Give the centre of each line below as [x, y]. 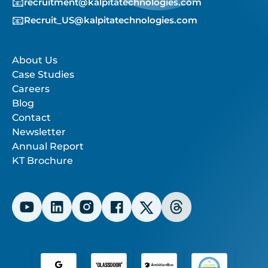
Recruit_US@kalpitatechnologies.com [111, 20]
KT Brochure [42, 161]
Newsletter [39, 132]
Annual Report [48, 147]
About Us [35, 60]
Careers [31, 89]
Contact [31, 118]
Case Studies [43, 75]
